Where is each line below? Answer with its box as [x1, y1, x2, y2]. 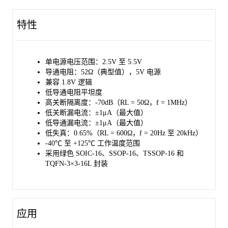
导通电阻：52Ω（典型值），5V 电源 [45, 68, 161, 76]
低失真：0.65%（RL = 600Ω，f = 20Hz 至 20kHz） [45, 129, 203, 137]
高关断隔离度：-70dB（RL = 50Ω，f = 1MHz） [45, 99, 192, 106]
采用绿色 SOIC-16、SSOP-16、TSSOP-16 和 [45, 150, 184, 157]
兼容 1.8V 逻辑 [45, 78, 92, 86]
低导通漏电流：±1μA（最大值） [45, 119, 148, 127]
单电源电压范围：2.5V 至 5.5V [45, 58, 142, 66]
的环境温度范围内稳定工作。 [12, 2, 105, 10]
